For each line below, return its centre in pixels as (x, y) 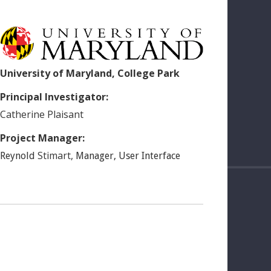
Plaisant (65, 114)
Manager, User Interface (128, 155)
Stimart (54, 155)
